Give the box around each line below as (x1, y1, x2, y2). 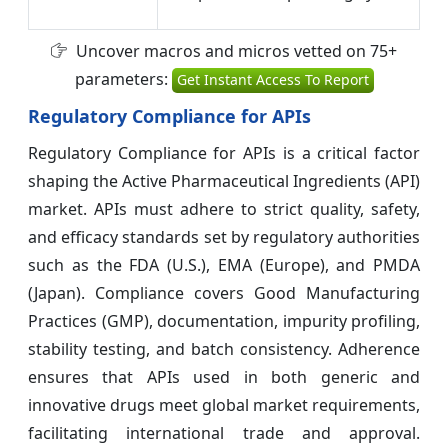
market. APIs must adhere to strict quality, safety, (28, 197, 420, 220)
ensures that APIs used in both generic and (28, 365, 420, 388)
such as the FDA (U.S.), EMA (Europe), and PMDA (28, 253, 420, 276)
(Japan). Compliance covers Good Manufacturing (28, 281, 420, 304)
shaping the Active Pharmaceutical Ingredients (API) (28, 169, 420, 192)
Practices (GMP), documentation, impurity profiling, (28, 309, 420, 332)
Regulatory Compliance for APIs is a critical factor (28, 141, 420, 164)
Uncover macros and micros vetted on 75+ (72, 39, 397, 62)
